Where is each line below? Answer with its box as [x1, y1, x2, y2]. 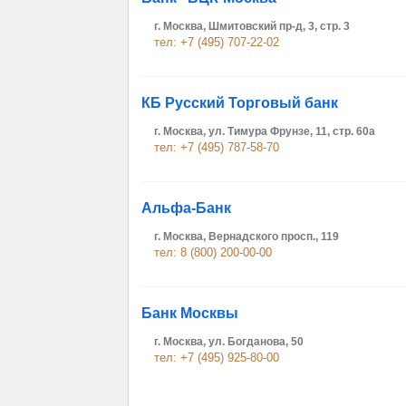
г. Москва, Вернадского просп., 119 [154, 230, 339, 243]
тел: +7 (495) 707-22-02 [154, 35, 279, 49]
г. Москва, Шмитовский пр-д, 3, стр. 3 [154, 20, 350, 33]
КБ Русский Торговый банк [141, 95, 338, 111]
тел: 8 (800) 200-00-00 [154, 246, 272, 259]
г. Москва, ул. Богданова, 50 [154, 335, 304, 348]
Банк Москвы [141, 305, 238, 321]
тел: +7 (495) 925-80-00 [154, 351, 279, 364]
